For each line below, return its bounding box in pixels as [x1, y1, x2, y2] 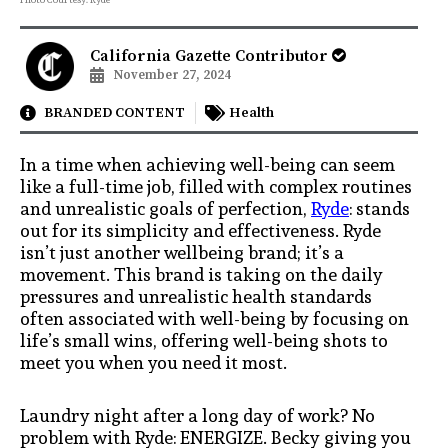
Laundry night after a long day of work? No [20, 401, 375, 431]
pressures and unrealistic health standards [20, 281, 372, 311]
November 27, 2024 [113, 67, 231, 84]
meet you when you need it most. [20, 347, 287, 377]
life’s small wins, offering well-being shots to [20, 325, 388, 355]
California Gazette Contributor [89, 46, 332, 67]
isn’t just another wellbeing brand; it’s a [20, 237, 344, 267]
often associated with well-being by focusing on [20, 303, 409, 333]
